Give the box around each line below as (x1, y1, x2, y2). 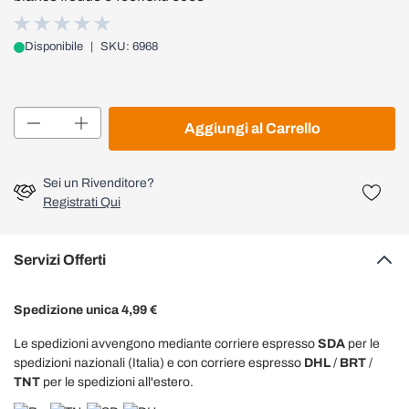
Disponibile (25, 40, 83, 53)
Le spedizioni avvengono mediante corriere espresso (14, 337, 318, 351)
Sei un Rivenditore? (43, 176, 154, 190)
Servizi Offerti (14, 252, 106, 267)
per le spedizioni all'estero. (40, 375, 194, 389)
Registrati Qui (43, 195, 121, 209)
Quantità (13, 109, 62, 122)
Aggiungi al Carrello (184, 121, 320, 136)
